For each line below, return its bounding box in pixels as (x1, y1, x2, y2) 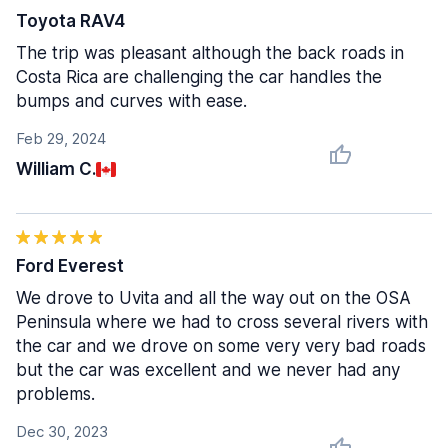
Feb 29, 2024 (16, 129, 106, 148)
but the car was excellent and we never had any (16, 360, 400, 380)
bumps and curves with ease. (16, 91, 247, 111)
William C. (16, 159, 96, 179)
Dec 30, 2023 (16, 422, 108, 441)
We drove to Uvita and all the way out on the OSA (16, 288, 411, 308)
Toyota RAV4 (16, 11, 125, 31)
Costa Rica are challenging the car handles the (16, 67, 382, 87)
